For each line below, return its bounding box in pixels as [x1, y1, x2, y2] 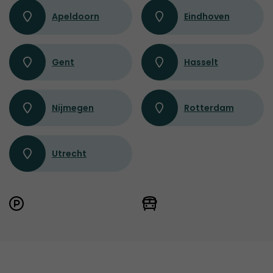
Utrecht [52, 147, 87, 160]
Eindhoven [183, 10, 230, 23]
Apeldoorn [52, 10, 99, 23]
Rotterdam [183, 102, 234, 115]
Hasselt [183, 56, 218, 69]
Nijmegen [52, 102, 94, 115]
